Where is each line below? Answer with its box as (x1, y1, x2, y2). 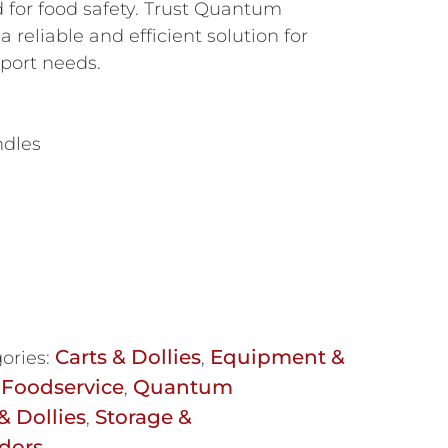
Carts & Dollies (54, 344, 201, 369)
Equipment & (209, 344, 345, 369)
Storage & (94, 404, 192, 429)
